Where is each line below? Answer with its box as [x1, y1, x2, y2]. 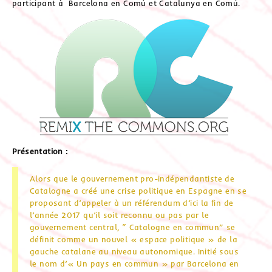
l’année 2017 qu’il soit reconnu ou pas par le [30, 209, 209, 220]
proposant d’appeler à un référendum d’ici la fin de [30, 197, 234, 208]
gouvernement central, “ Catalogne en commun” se [30, 222, 236, 232]
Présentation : [12, 146, 70, 156]
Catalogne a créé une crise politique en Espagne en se [30, 185, 247, 195]
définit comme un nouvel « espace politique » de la [30, 234, 237, 244]
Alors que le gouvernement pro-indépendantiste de [30, 173, 235, 183]
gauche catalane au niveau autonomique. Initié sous [30, 246, 239, 256]
